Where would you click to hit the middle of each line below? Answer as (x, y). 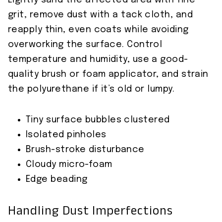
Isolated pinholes (66, 135)
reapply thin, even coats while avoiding (98, 30)
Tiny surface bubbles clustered (98, 120)
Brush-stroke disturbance (85, 150)
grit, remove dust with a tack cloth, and (101, 15)
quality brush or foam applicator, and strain (108, 75)
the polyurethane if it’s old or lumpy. (91, 89)
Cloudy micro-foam (69, 165)
